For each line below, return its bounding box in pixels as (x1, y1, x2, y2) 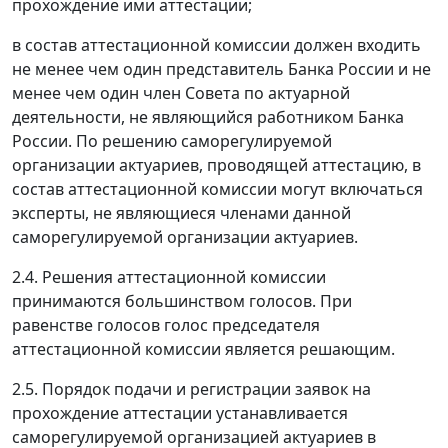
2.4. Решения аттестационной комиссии (12, 266, 326, 289)
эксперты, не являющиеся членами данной (12, 202, 351, 225)
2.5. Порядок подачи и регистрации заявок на (12, 378, 371, 401)
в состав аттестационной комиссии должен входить (12, 34, 421, 57)
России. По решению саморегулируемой (12, 130, 332, 153)
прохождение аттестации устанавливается (12, 402, 348, 425)
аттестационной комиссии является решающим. (12, 338, 395, 361)
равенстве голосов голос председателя (12, 314, 320, 337)
